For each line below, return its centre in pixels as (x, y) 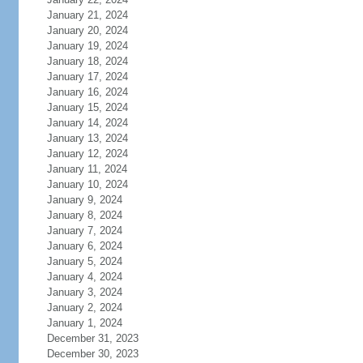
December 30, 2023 (92, 354)
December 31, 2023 (92, 338)
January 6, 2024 (84, 246)
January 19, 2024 (87, 46)
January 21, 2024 (87, 15)
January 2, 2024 (84, 307)
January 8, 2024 (84, 215)
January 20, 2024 (87, 30)
